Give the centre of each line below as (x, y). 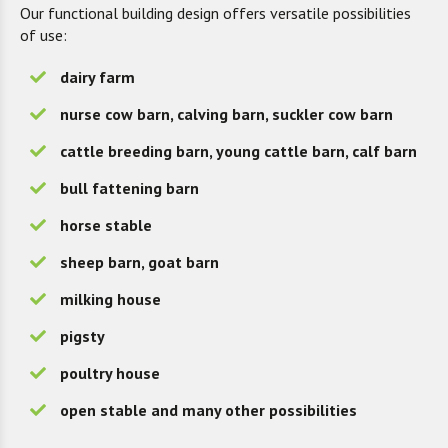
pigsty (82, 335)
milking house (110, 298)
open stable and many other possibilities (208, 409)
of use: (43, 34)
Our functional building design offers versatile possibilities (215, 12)
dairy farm (97, 76)
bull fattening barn (129, 187)
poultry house (110, 372)
